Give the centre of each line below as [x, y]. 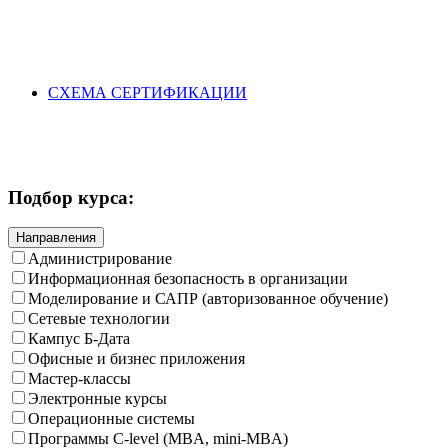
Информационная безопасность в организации [188, 279]
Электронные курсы [97, 399]
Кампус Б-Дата [79, 339]
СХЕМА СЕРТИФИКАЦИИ [147, 92]
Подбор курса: [71, 197]
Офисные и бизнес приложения [136, 359]
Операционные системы [111, 419]
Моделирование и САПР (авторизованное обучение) [208, 299]
